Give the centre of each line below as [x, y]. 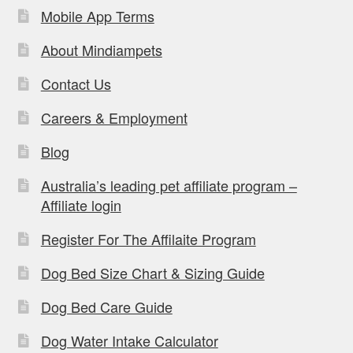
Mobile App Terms [97, 15]
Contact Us [76, 83]
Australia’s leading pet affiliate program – [169, 185]
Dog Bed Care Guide [106, 306]
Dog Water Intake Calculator [129, 340]
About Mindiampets [101, 49]
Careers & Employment [114, 117]
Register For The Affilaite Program [148, 238]
